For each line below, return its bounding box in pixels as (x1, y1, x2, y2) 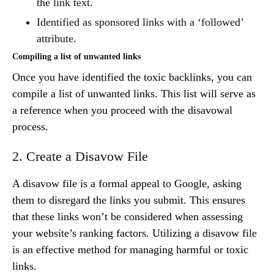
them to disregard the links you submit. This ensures (12, 193, 245, 206)
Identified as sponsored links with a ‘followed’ (37, 15, 243, 28)
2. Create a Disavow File (12, 148, 148, 164)
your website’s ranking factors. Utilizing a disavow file (12, 226, 257, 239)
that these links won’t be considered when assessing (12, 210, 243, 223)
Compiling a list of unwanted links (12, 51, 141, 61)
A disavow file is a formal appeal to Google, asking (12, 177, 242, 190)
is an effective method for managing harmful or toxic (12, 243, 248, 256)
